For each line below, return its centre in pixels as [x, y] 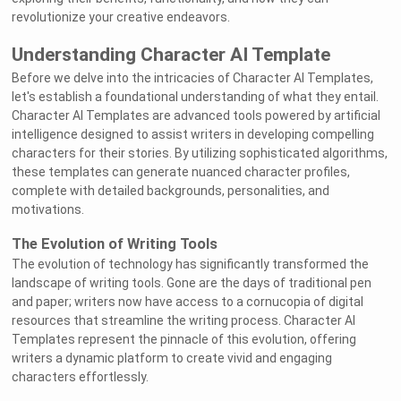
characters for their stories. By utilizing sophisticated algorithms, [200, 154]
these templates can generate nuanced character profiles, [181, 172]
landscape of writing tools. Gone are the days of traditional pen [192, 283]
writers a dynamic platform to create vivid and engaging [172, 358]
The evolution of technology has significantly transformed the [191, 264]
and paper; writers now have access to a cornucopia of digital [188, 302]
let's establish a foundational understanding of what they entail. [196, 97]
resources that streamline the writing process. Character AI [184, 321]
